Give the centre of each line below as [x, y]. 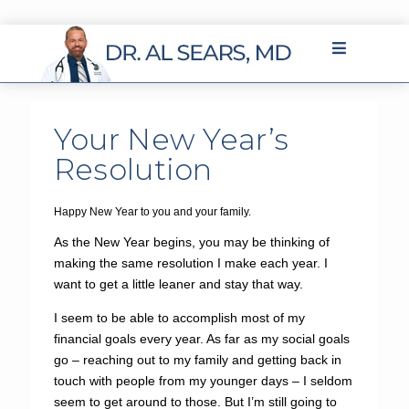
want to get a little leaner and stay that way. [178, 284]
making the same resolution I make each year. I [190, 263]
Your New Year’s [171, 139]
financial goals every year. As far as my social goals [201, 339]
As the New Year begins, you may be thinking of [191, 242]
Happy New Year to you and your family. [152, 212]
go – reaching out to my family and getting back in [197, 360]
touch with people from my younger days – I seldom [203, 381]
